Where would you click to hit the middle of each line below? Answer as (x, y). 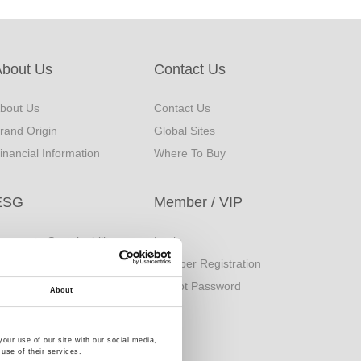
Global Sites (185, 131)
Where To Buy (190, 153)
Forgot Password (197, 286)
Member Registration (207, 263)
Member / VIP (198, 202)
